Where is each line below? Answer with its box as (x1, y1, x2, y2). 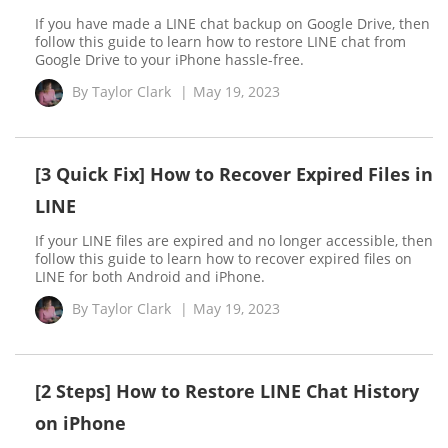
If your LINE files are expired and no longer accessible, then (35, 231, 433, 250)
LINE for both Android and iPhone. (35, 267, 265, 286)
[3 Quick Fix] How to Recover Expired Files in (35, 162, 433, 186)
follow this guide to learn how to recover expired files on (35, 249, 412, 268)
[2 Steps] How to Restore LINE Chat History (35, 379, 419, 403)
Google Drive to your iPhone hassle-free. (35, 50, 304, 69)
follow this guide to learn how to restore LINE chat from (35, 32, 406, 51)
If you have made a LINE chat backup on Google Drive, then (35, 14, 430, 33)
